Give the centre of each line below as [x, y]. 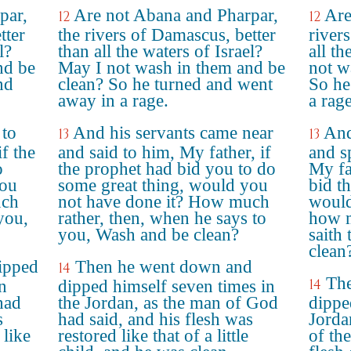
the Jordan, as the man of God [168, 303]
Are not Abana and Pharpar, [176, 15]
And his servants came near [173, 133]
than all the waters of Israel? [160, 51]
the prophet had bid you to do [167, 169]
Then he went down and [164, 267]
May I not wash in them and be [172, 68]
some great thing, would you [163, 185]
